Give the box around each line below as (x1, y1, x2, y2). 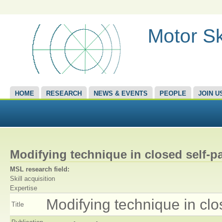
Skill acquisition (10, 175, 55, 182)
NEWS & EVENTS (94, 90, 148, 97)
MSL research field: (10, 166, 71, 173)
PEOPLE (160, 90, 186, 97)
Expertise (10, 184, 37, 192)
